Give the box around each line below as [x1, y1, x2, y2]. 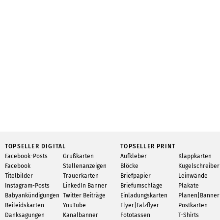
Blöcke [120, 163, 139, 169]
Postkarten [178, 202, 208, 209]
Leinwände [178, 172, 208, 179]
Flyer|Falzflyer [120, 202, 160, 209]
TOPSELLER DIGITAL [5, 143, 66, 150]
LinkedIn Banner [62, 182, 107, 189]
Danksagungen [5, 212, 45, 219]
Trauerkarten [62, 172, 99, 179]
